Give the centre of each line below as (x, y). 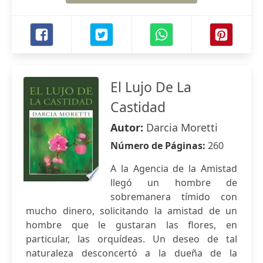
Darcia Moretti (182, 127)
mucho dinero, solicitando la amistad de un (131, 211)
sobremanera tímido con (174, 197)
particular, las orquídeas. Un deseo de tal (131, 239)
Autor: (128, 127)
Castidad (138, 107)
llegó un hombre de (174, 183)
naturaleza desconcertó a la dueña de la (131, 253)
